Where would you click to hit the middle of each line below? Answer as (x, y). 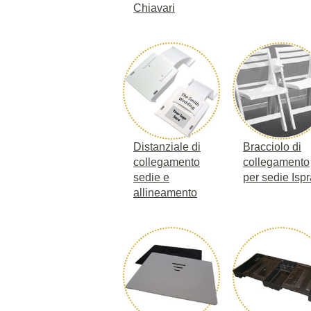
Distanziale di (167, 146)
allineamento (165, 192)
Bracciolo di (272, 146)
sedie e (151, 177)
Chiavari (154, 8)
